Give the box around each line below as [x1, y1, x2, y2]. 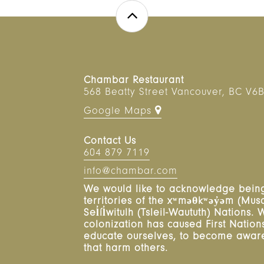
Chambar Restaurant [83, 76, 184, 87]
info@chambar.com [83, 167, 177, 177]
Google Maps [83, 107, 155, 117]
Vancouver [171, 88, 222, 98]
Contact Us [83, 137, 136, 147]
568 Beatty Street [83, 88, 168, 98]
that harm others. [83, 244, 168, 255]
